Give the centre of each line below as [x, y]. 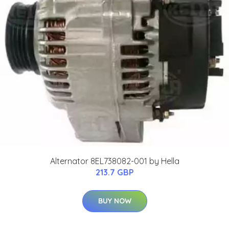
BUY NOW [114, 201]
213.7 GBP [114, 173]
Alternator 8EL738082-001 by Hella [114, 161]
